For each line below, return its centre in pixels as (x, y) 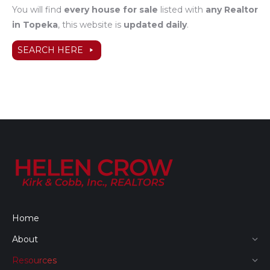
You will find (37, 9)
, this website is (91, 24)
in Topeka (35, 24)
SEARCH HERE (50, 50)
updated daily (155, 24)
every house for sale (110, 9)
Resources (34, 260)
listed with (182, 9)
